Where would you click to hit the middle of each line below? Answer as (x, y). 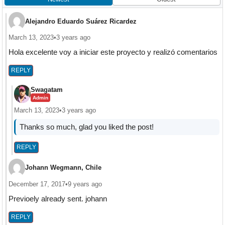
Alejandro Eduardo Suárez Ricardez (81, 21)
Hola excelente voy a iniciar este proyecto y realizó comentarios (113, 52)
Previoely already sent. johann (58, 198)
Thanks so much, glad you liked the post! (86, 127)
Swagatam (46, 90)
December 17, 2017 (37, 184)
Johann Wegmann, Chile (63, 168)
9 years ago (85, 184)
